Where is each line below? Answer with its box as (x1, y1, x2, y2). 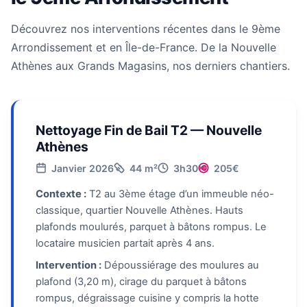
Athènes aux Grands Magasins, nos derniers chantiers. (11, 59, 290, 73)
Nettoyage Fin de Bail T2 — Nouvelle (36, 122, 262, 139)
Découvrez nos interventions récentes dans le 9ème (11, 22, 280, 36)
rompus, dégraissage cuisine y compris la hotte (36, 292, 259, 305)
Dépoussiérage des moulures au (101, 259, 259, 272)
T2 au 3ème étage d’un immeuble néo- (86, 188, 274, 201)
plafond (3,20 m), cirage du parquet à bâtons (36, 275, 247, 288)
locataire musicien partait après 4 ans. (36, 237, 214, 250)
